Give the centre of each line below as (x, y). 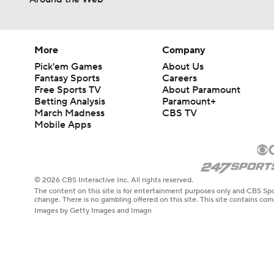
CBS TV (180, 113)
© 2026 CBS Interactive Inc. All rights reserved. (114, 180)
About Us (183, 67)
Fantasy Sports (67, 78)
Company (184, 50)
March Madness (69, 113)
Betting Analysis (70, 102)
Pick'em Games (68, 67)
